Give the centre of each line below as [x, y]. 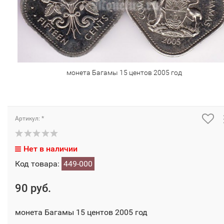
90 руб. [33, 188]
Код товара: [38, 164]
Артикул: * [29, 119]
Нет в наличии [50, 149]
